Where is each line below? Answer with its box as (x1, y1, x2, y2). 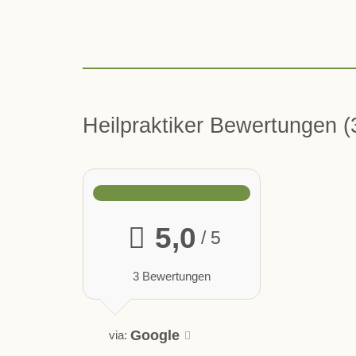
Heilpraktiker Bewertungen (82, 113, 343, 138)
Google (130, 327, 180, 344)
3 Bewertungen (132, 269, 211, 283)
